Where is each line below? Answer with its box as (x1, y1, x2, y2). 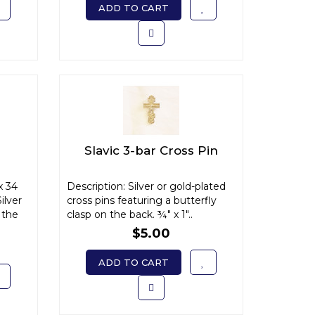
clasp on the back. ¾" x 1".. (66, 208, 193, 221)
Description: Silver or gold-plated (66, 180, 226, 193)
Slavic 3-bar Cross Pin (84, 143, 218, 157)
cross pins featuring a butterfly (66, 194, 217, 207)
